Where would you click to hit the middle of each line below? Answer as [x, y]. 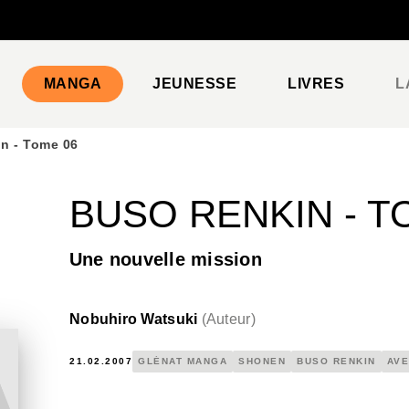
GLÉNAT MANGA [183, 361]
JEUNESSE [195, 84]
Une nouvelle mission [166, 259]
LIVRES [316, 84]
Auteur [228, 319]
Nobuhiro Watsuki [134, 319]
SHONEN [262, 361]
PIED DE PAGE [82, 31]
